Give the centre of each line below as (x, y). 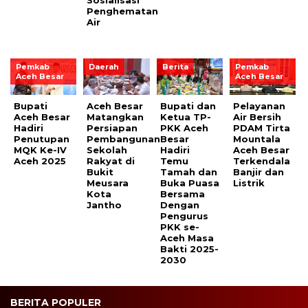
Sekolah (107, 150)
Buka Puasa (189, 183)
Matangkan (115, 117)
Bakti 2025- (189, 249)
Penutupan (42, 139)
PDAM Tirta (262, 128)
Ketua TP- (185, 117)
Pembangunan (124, 139)
